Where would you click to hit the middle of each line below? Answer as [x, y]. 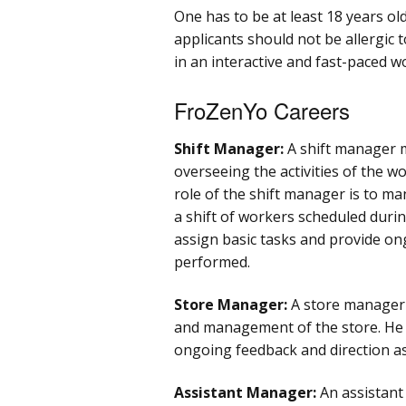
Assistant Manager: [245, 392]
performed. [212, 261]
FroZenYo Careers [262, 110]
